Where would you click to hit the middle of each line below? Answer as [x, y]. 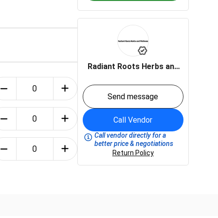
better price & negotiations [134, 144]
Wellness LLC [133, 77]
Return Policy [133, 153]
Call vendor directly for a [130, 135]
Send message [133, 97]
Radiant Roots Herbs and [133, 66]
